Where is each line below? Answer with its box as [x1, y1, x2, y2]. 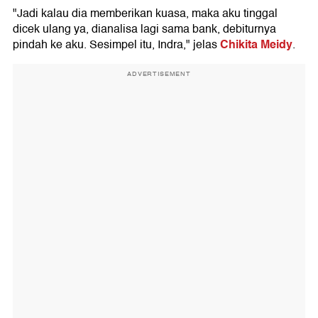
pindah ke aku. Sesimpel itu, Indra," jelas [13, 35, 220, 54]
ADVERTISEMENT [127, 69, 191, 79]
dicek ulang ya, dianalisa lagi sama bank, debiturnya [13, 20, 276, 38]
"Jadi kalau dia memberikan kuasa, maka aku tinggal [13, 4, 278, 23]
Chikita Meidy [220, 35, 292, 54]
